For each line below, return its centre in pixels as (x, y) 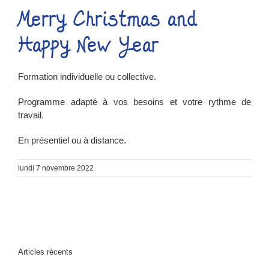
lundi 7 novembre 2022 (56, 168)
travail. (31, 115)
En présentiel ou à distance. (72, 140)
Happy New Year (88, 45)
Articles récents (45, 252)
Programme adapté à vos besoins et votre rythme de (134, 102)
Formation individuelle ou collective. (87, 77)
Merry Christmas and (107, 19)
